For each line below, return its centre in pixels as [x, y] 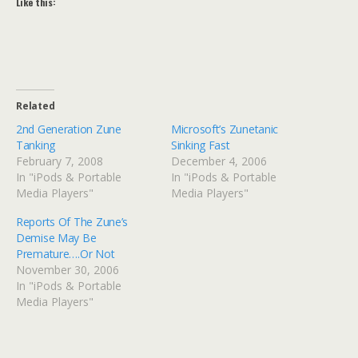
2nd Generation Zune [69, 129]
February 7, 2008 [60, 161]
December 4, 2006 [219, 161]
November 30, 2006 [68, 270]
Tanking [36, 145]
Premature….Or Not [66, 254]
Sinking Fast [201, 145]
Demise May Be [56, 238]
